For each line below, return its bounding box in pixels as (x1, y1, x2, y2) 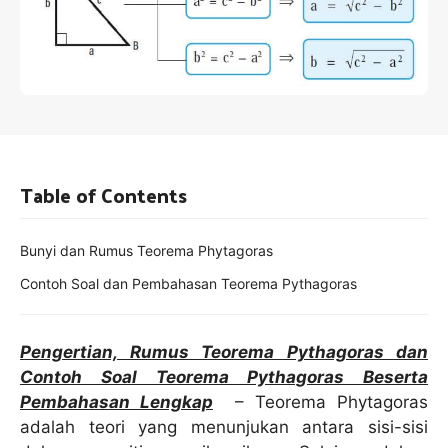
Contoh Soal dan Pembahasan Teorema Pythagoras (20, 274, 357, 292)
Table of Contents (20, 176, 187, 213)
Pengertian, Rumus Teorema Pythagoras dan (20, 341, 428, 362)
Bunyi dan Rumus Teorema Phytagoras (20, 241, 273, 259)
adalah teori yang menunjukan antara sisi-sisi (20, 416, 428, 437)
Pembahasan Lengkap (20, 391, 213, 412)
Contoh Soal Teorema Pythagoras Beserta (20, 366, 428, 387)
